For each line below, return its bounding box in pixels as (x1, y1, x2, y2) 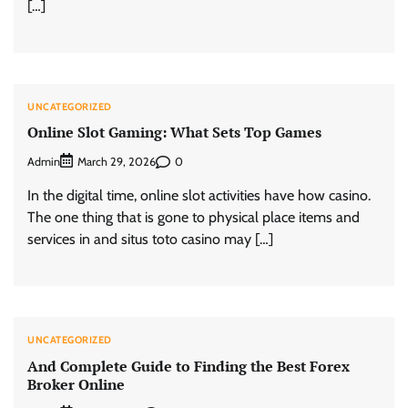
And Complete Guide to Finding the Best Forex (27, 355, 350, 376)
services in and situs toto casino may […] (27, 230, 273, 249)
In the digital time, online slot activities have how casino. (27, 187, 371, 205)
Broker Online (27, 373, 125, 394)
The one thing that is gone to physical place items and (27, 209, 360, 227)
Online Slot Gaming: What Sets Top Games (27, 121, 321, 142)
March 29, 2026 (77, 155, 156, 169)
